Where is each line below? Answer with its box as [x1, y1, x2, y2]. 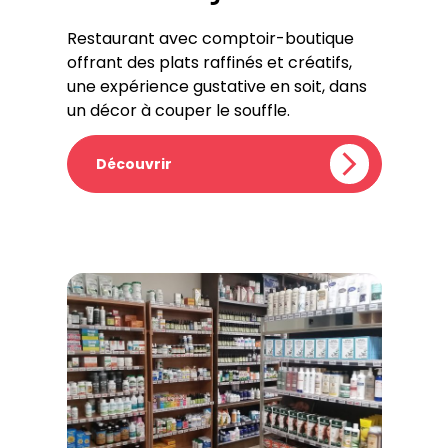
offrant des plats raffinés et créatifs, [66, 51, 352, 74]
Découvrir [95, 154, 172, 174]
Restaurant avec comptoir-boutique [66, 27, 354, 50]
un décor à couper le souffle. [66, 99, 290, 122]
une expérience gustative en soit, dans [66, 75, 367, 98]
